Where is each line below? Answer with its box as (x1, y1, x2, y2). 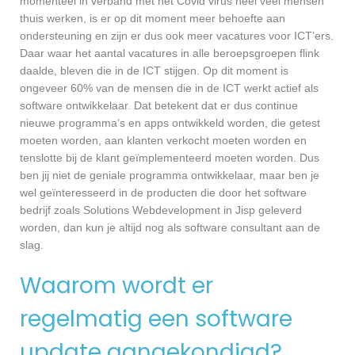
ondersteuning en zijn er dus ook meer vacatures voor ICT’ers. (20, 29, 334, 43)
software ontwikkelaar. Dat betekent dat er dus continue (20, 99, 298, 113)
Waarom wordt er (20, 270, 213, 302)
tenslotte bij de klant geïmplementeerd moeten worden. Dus (20, 151, 319, 165)
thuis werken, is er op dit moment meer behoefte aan (20, 12, 285, 25)
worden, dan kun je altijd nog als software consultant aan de (20, 221, 320, 235)
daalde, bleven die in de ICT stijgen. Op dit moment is (20, 64, 288, 78)
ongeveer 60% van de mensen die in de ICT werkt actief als (20, 82, 319, 95)
